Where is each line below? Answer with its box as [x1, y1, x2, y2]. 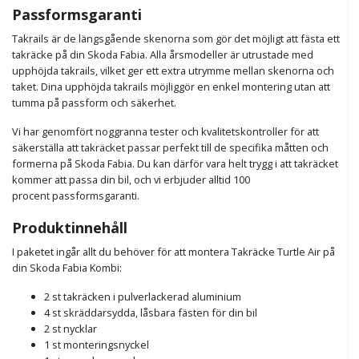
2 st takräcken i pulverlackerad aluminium [44, 289, 241, 305]
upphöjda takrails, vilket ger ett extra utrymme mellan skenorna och [12, 63, 334, 79]
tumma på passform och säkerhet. [12, 95, 179, 111]
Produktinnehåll [12, 218, 127, 238]
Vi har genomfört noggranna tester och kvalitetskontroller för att [12, 124, 319, 139]
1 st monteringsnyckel [44, 337, 149, 353]
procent [12, 188, 50, 204]
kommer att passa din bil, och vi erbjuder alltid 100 [12, 172, 250, 188]
